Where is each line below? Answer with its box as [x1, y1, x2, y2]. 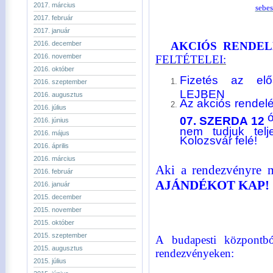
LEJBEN [180, 87, 225, 96]
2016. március [34, 155, 76, 162]
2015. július [34, 257, 66, 264]
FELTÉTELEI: [155, 53, 226, 66]
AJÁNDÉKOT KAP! [155, 178, 269, 193]
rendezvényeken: [155, 247, 234, 260]
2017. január [34, 27, 70, 34]
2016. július [34, 104, 66, 111]
